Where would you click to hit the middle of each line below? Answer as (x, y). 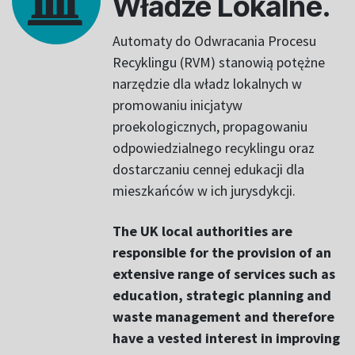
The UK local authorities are (202, 231)
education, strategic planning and (222, 295)
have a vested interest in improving (226, 338)
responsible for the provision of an (222, 252)
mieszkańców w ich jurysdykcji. (204, 191)
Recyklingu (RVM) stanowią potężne (219, 62)
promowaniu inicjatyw (177, 105)
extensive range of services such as (224, 274)
